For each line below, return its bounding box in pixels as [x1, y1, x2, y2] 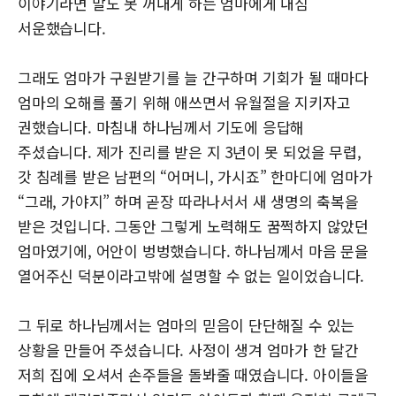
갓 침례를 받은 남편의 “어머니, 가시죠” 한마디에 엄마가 [18, 164, 373, 187]
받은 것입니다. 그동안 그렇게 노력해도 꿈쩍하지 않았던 [18, 214, 369, 237]
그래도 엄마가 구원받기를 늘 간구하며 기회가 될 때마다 [18, 65, 369, 88]
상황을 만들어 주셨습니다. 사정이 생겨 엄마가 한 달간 [18, 338, 359, 361]
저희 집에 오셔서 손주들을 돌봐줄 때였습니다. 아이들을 [18, 362, 369, 385]
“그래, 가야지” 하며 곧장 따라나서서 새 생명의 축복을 [18, 189, 359, 212]
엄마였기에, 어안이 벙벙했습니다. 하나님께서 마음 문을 [18, 239, 369, 262]
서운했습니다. [18, 16, 106, 39]
